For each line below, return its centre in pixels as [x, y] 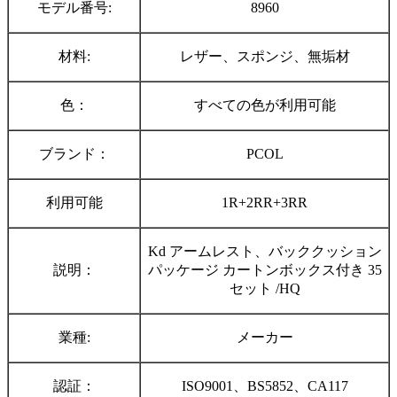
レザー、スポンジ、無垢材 [265, 56]
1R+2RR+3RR [265, 202]
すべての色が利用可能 [265, 105]
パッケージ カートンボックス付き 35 [265, 269]
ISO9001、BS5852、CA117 [265, 385]
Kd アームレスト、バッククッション [265, 251]
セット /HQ [265, 288]
